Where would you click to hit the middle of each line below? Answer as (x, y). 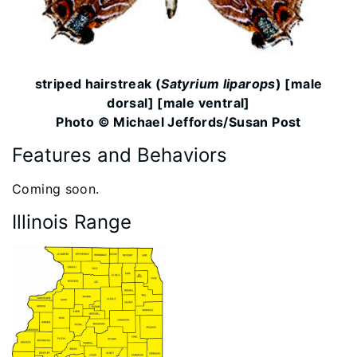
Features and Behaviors (120, 155)
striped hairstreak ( (98, 83)
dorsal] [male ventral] (178, 102)
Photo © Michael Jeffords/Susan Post (178, 122)
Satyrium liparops (218, 83)
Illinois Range (72, 222)
